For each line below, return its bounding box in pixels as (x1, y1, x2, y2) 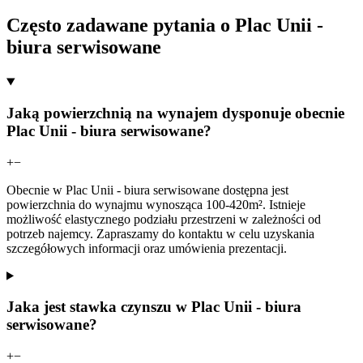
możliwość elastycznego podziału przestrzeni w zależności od (6, 211, 321, 226)
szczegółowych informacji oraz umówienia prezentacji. (6, 241, 287, 255)
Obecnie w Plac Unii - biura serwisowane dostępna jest (6, 182, 288, 197)
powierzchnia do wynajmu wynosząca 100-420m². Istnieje (6, 197, 305, 211)
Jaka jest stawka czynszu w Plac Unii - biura (6, 298, 301, 316)
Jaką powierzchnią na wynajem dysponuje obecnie (6, 104, 344, 122)
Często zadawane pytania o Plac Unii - (6, 15, 323, 36)
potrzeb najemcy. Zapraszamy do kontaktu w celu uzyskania (6, 226, 314, 241)
